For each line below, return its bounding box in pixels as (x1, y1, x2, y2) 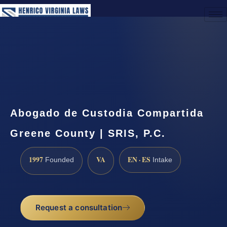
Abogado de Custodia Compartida (10, 107, 204, 119)
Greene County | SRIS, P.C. (10, 127, 166, 139)
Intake (150, 156, 172, 164)
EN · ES (128, 155, 150, 165)
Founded (43, 156, 74, 164)
